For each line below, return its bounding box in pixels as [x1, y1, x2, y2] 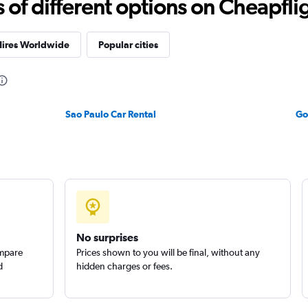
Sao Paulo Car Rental [65, 109, 157, 120]
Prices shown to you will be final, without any [76, 247, 260, 258]
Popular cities [98, 39, 158, 50]
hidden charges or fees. [76, 261, 173, 272]
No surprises [76, 231, 138, 243]
